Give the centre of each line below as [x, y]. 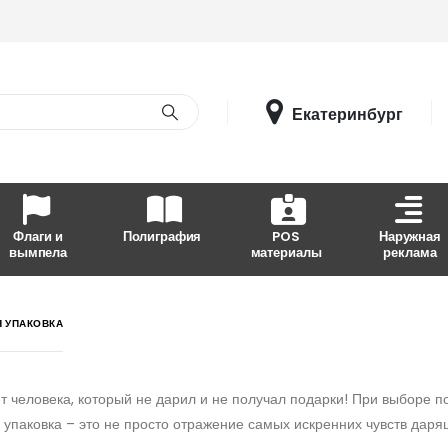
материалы [286, 252]
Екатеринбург [348, 114]
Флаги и [38, 236]
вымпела [38, 252]
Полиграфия [162, 236]
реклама [410, 252]
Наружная [410, 236]
